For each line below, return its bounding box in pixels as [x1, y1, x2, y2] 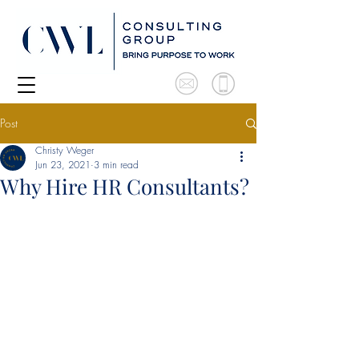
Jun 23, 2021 [35, 158, 91, 171]
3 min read [94, 158, 139, 171]
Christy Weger [35, 143, 94, 157]
